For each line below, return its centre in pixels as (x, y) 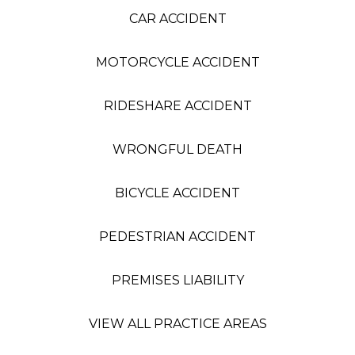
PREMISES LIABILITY (177, 281)
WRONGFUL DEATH (177, 150)
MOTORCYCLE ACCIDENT (177, 63)
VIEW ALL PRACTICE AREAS (177, 324)
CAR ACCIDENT (177, 19)
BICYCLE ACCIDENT (177, 193)
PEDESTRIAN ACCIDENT (177, 237)
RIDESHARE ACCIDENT (177, 106)
